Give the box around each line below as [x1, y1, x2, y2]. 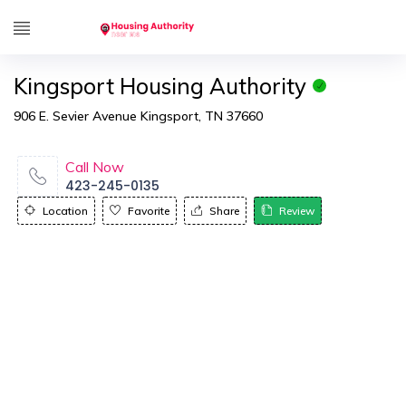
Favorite [128, 204, 169, 217]
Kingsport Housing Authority [14, 72, 306, 100]
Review [279, 204, 314, 217]
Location [43, 204, 88, 217]
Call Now [65, 158, 124, 176]
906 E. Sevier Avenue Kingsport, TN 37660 [14, 108, 263, 124]
